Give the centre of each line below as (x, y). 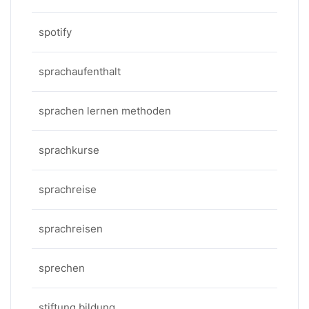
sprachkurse (69, 150)
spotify (55, 32)
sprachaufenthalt (80, 71)
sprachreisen (71, 229)
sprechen (62, 268)
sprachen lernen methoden (105, 111)
